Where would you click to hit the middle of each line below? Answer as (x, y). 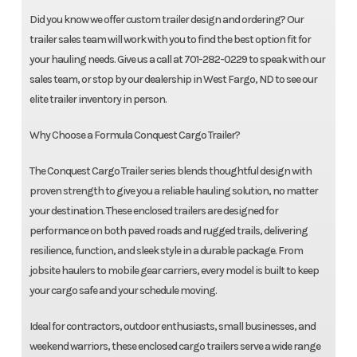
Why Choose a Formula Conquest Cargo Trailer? (134, 135)
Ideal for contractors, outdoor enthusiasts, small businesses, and (172, 327)
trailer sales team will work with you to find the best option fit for (170, 40)
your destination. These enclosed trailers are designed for (153, 211)
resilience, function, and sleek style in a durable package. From (166, 251)
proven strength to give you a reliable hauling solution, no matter (173, 191)
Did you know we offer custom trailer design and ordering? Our (166, 20)
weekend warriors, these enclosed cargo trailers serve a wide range (175, 347)
